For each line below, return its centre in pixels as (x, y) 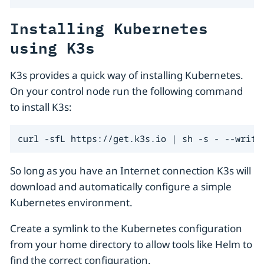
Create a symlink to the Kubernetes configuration (126, 229)
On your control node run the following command (126, 91)
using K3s (52, 47)
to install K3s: (41, 107)
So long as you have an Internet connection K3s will (131, 171)
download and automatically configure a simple (121, 187)
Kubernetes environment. (71, 203)
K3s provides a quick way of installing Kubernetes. (127, 75)
